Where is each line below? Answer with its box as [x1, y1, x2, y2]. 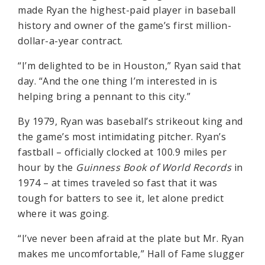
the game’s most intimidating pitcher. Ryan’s [18, 130, 226, 143]
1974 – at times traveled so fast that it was [18, 176, 217, 189]
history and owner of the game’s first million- [18, 19, 231, 32]
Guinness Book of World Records [76, 161, 231, 174]
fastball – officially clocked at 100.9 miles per [18, 146, 227, 159]
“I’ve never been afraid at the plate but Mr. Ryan [18, 232, 244, 245]
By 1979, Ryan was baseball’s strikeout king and [18, 115, 243, 128]
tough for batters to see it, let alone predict [18, 192, 224, 205]
